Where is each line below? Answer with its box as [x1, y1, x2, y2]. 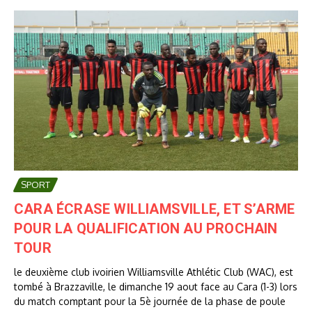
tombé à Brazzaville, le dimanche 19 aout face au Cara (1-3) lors [14, 281, 297, 293]
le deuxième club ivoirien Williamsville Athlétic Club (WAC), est [14, 266, 293, 279]
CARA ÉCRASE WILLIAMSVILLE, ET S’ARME [14, 201, 295, 218]
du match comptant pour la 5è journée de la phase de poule [14, 295, 286, 308]
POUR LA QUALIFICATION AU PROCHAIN [14, 220, 278, 237]
